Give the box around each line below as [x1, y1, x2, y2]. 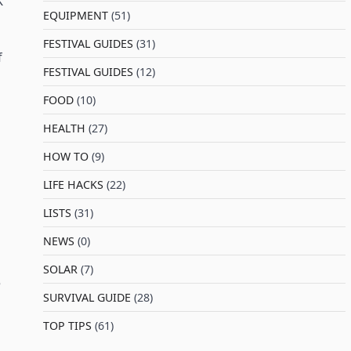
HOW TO [42, 149, 89, 164]
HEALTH [42, 121, 85, 136]
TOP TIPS [42, 318, 92, 333]
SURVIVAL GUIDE [42, 290, 131, 305]
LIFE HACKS [42, 177, 103, 192]
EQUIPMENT [42, 8, 108, 23]
